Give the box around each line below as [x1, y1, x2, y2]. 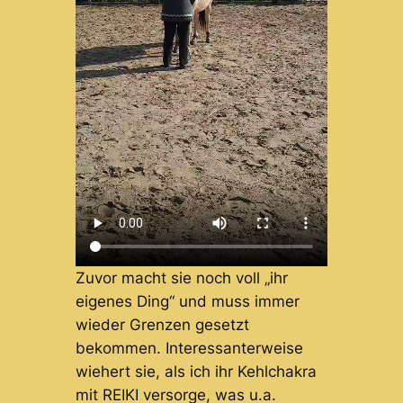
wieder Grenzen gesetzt [75, 316, 249, 335]
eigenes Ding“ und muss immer [75, 292, 300, 311]
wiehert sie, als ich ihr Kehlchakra [75, 363, 317, 381]
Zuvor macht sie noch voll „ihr [75, 269, 288, 288]
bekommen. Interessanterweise [75, 339, 303, 358]
